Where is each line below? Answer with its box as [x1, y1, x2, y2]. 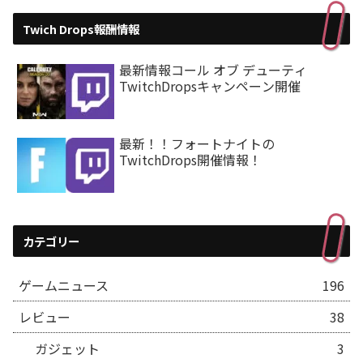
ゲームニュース [19, 275, 109, 295]
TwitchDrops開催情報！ [119, 150, 262, 170]
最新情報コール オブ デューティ [119, 59, 307, 79]
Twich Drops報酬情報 [23, 19, 139, 37]
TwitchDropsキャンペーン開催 [119, 75, 301, 96]
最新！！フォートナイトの [119, 134, 275, 154]
